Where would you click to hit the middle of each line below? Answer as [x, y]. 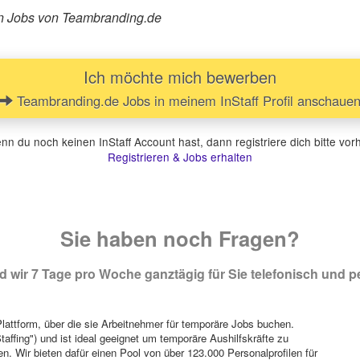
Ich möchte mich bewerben [180, 77]
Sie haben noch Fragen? [180, 239]
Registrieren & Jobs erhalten [180, 157]
